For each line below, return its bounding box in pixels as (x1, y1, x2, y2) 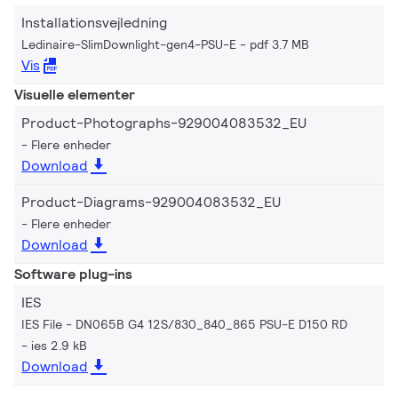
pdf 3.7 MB (250, 36, 309, 52)
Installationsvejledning (21, 12, 167, 32)
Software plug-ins (14, 264, 132, 283)
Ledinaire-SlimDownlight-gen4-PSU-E (21, 36, 236, 52)
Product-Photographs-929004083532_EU (21, 113, 306, 132)
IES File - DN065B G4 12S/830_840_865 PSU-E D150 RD (21, 315, 347, 332)
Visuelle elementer (14, 84, 135, 104)
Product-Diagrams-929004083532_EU (21, 192, 281, 211)
